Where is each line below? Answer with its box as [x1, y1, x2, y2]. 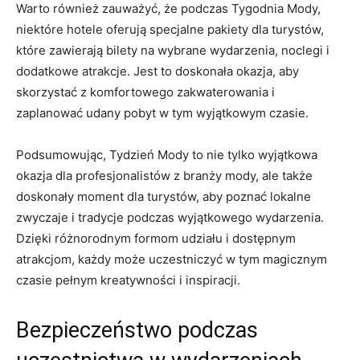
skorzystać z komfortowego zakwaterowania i [16, 84, 275, 100]
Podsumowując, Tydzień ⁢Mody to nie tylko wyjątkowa [16, 146, 317, 162]
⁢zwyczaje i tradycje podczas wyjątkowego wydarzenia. [16, 209, 324, 225]
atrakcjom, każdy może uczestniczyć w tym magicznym [16, 251, 327, 267]
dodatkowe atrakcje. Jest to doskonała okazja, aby [16, 63, 299, 79]
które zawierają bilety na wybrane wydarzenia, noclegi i [16, 42, 329, 58]
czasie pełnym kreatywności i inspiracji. [16, 272, 240, 288]
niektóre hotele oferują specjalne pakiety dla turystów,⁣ [16, 21, 324, 37]
